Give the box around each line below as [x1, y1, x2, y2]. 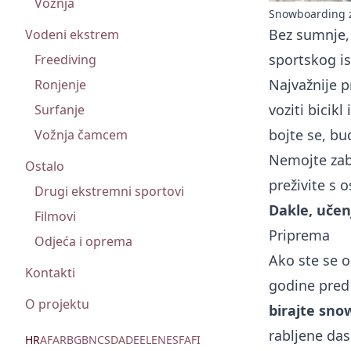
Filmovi [34, 208, 76, 225]
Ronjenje [34, 76, 86, 93]
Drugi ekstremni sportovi [34, 183, 184, 200]
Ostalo [25, 157, 64, 175]
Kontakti [25, 264, 75, 281]
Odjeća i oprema [34, 233, 132, 250]
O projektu [25, 295, 89, 313]
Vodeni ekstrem [25, 26, 119, 43]
